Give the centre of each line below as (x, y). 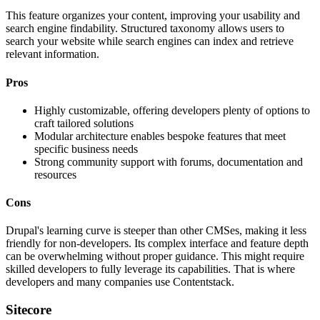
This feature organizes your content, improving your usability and (153, 16)
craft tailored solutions (84, 123)
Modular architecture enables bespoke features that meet (160, 136)
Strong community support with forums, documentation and (169, 161)
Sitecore (29, 310)
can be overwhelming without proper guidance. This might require (155, 256)
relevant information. (52, 54)
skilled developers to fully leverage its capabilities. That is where (150, 269)
